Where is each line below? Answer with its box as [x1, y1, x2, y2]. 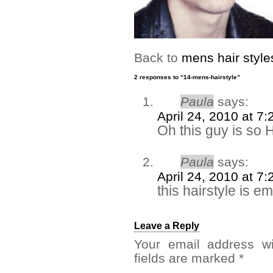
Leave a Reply [134, 221, 199, 231]
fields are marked [134, 251, 239, 265]
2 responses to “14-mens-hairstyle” [134, 74, 240, 80]
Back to [134, 51, 182, 65]
